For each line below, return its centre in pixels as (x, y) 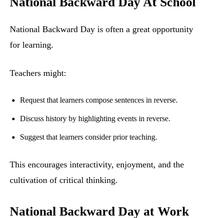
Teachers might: (38, 73)
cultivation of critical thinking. (64, 180)
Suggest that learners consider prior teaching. (89, 137)
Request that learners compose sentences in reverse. (99, 100)
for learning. (32, 45)
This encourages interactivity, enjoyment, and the (97, 165)
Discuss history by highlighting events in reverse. (95, 119)
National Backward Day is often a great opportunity (101, 29)
